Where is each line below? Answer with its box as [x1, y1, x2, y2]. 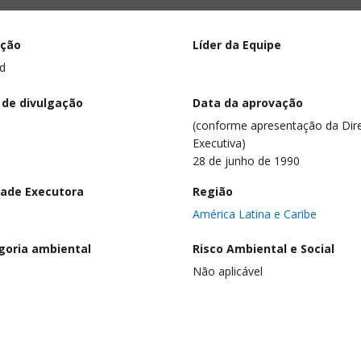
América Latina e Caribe [193, 205, 317, 222]
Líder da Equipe [193, 37, 281, 52]
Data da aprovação [193, 94, 303, 110]
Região [193, 183, 233, 199]
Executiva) [193, 135, 246, 151]
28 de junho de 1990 [193, 152, 300, 168]
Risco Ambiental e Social [193, 241, 334, 257]
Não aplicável [193, 263, 263, 280]
